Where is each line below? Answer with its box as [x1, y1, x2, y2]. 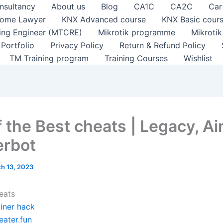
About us [51, 1, 85, 11]
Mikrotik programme [98, 27, 175, 37]
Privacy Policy [50, 40, 104, 50]
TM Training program [9, 53, 89, 63]
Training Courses [105, 53, 168, 63]
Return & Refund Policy [119, 40, 206, 50]
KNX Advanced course [62, 14, 146, 24]
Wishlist [184, 53, 213, 63]
